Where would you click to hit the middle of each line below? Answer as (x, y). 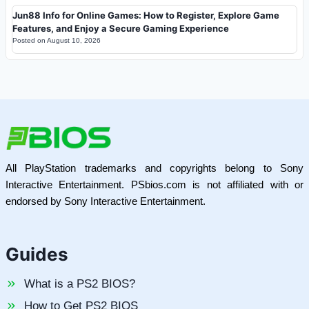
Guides (37, 254)
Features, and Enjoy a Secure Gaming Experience (121, 28)
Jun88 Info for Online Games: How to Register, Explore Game (146, 15)
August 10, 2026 (74, 40)
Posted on (30, 40)
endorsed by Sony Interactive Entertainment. (106, 201)
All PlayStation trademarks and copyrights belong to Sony (154, 168)
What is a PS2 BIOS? (80, 284)
